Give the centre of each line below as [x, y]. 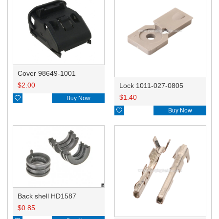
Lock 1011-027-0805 [151, 86]
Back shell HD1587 [47, 196]
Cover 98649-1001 [47, 74]
